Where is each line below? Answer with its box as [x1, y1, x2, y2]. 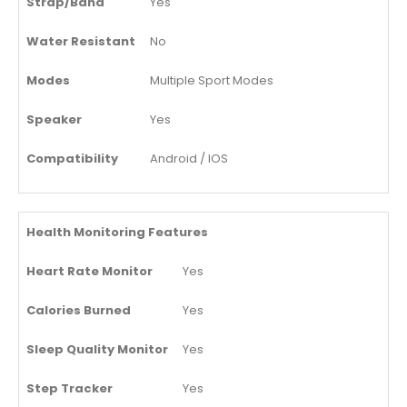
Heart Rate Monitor [26, 263, 153, 281]
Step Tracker [26, 380, 113, 398]
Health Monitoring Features [26, 223, 208, 242]
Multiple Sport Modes [150, 72, 273, 90]
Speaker [26, 111, 82, 129]
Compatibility [26, 150, 118, 168]
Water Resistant [26, 33, 135, 51]
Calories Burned [26, 302, 131, 320]
